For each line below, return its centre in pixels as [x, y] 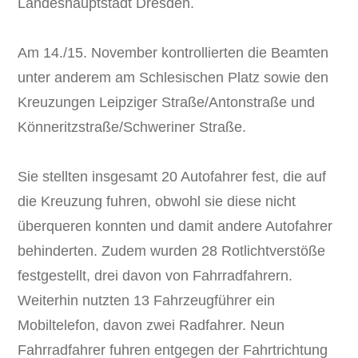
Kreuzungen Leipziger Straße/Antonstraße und [167, 102]
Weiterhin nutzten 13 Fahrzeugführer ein [147, 300]
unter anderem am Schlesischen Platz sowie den [173, 77]
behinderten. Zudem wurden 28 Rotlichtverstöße [172, 251]
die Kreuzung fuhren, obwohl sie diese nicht [157, 201]
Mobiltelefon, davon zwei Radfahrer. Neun [151, 325]
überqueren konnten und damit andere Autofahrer [175, 226]
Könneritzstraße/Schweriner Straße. [132, 127]
